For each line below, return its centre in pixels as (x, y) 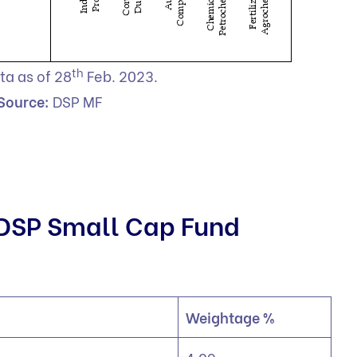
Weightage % (230, 316)
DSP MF (77, 101)
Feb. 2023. (122, 76)
